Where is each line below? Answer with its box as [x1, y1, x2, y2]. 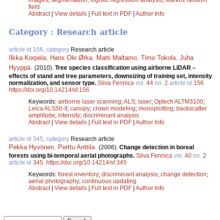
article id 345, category [9, 136, 71, 143]
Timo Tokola [141, 54, 176, 62]
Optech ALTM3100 [154, 98, 203, 106]
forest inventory [58, 171, 99, 178]
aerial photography [28, 178, 79, 185]
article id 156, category [9, 46, 71, 54]
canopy [70, 105, 90, 112]
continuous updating [82, 178, 137, 185]
